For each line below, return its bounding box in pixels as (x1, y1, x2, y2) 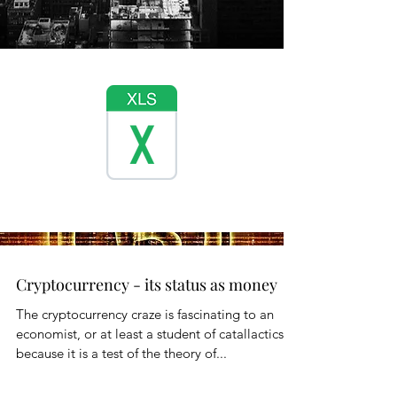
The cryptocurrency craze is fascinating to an (16, 306, 274, 323)
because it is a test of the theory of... (16, 345, 227, 362)
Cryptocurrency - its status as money (16, 274, 277, 295)
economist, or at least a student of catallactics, (16, 325, 287, 342)
